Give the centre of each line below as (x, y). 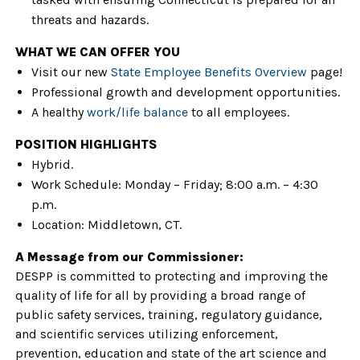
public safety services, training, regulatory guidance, (169, 315)
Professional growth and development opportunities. (186, 92)
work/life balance (137, 112)
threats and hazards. (90, 20)
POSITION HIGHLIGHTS (86, 144)
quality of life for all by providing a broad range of (160, 295)
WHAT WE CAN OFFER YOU (98, 52)
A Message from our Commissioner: (129, 257)
